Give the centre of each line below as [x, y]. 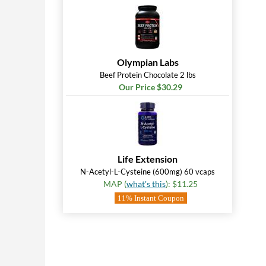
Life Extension [148, 159]
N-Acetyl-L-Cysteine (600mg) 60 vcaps [148, 172]
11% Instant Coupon [151, 198]
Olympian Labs [148, 62]
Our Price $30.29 [151, 87]
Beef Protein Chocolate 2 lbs [148, 75]
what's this [146, 184]
